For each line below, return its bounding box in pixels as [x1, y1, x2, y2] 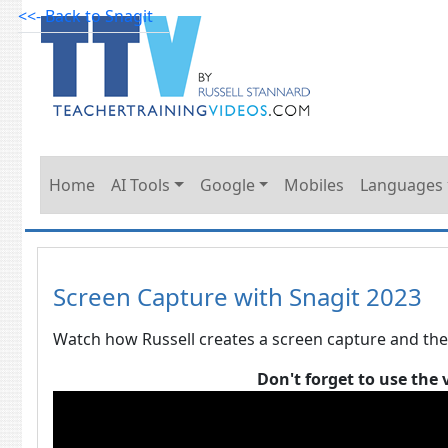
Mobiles [284, 174, 345, 196]
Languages [360, 174, 444, 196]
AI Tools [111, 174, 170, 196]
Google [199, 174, 255, 196]
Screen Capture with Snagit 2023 [53, 280, 422, 313]
